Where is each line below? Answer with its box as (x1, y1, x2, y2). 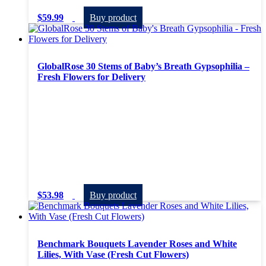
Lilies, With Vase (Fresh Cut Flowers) (37, 249, 189, 259)
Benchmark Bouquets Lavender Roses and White (37, 238, 237, 249)
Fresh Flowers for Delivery (37, 72, 145, 83)
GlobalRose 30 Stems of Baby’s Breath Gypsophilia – (37, 61, 249, 72)
